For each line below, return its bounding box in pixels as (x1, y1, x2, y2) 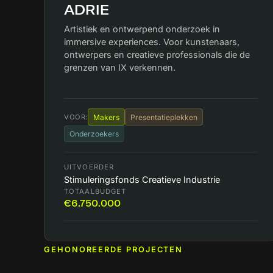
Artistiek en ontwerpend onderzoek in (64, 24, 220, 35)
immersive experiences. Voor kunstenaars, (64, 37, 239, 48)
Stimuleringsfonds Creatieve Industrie (64, 174, 220, 185)
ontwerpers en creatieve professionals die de (64, 49, 250, 60)
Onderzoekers (69, 129, 119, 138)
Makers (93, 112, 119, 122)
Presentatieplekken (130, 112, 197, 122)
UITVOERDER (64, 163, 115, 172)
